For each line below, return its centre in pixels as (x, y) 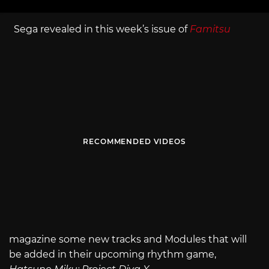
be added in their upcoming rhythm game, (113, 255)
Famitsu (210, 29)
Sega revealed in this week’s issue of (99, 29)
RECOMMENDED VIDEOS (134, 142)
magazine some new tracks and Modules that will (128, 240)
